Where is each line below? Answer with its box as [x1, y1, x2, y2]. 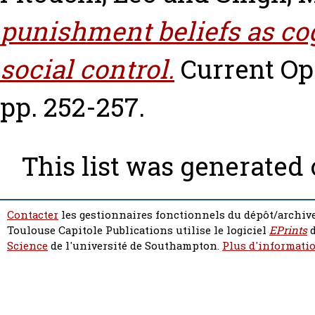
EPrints [269, 223, 307, 238]
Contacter [7, 207, 58, 222]
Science [7, 238, 48, 253]
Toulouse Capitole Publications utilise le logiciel [7, 223, 269, 238]
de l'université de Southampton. [48, 238, 222, 253]
